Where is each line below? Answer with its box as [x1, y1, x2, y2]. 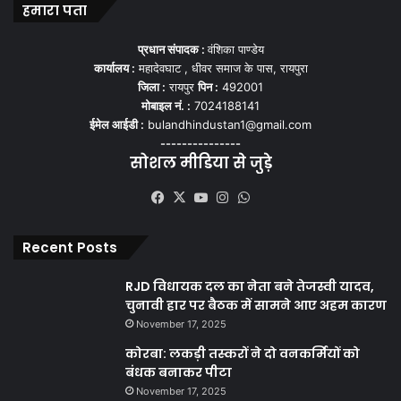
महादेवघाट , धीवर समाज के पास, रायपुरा [134, 61, 308, 76]
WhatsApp [253, 188, 318, 206]
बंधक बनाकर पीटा [125, 363, 232, 382]
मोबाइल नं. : [141, 98, 191, 114]
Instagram [232, 188, 294, 206]
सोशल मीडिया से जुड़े [129, 152, 272, 175]
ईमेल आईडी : [90, 117, 144, 132]
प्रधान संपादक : [137, 42, 208, 57]
